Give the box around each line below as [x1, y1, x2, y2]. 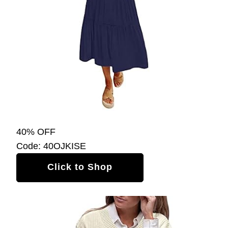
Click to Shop [47, 161, 112, 172]
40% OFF [16, 126, 55, 137]
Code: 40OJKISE [16, 140, 86, 151]
